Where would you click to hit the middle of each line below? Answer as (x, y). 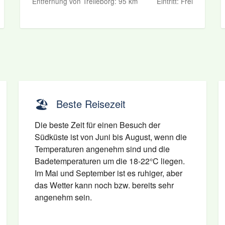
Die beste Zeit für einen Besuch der (98, 125)
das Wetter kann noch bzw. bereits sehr (104, 185)
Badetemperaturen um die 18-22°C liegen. (110, 161)
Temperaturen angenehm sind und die (102, 149)
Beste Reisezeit (91, 104)
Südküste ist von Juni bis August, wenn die (111, 137)
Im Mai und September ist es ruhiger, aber (109, 173)
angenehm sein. (64, 197)
